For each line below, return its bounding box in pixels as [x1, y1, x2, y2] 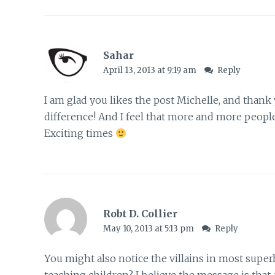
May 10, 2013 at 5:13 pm [103, 223, 196, 234]
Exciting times [44, 127, 115, 140]
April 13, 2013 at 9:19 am [103, 65, 198, 76]
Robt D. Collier [103, 207, 177, 220]
